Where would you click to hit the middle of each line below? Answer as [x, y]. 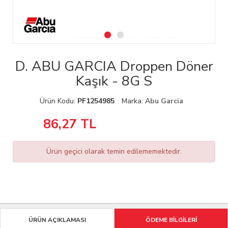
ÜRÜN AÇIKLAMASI [57, 220]
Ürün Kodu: [59, 101]
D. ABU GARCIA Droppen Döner [114, 67]
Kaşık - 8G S [114, 81]
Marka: [133, 101]
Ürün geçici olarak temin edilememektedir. [114, 152]
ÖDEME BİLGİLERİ [171, 220]
